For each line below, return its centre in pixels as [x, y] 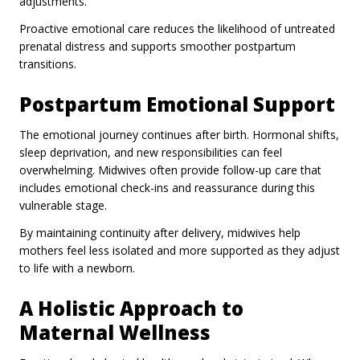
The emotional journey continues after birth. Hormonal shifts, [179, 134]
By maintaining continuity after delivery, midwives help [160, 232]
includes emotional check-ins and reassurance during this [167, 187]
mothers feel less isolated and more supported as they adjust [180, 250]
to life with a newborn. [77, 268]
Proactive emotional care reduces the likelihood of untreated [177, 28]
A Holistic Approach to [131, 308]
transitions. [48, 63]
